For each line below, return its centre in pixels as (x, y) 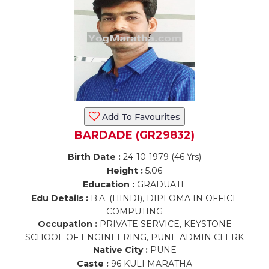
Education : (108, 184)
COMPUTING (134, 211)
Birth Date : (94, 157)
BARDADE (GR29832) (134, 135)
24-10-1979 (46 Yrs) (161, 157)
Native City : (120, 250)
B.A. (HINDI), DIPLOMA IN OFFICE (163, 198)
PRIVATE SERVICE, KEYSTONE (164, 224)
